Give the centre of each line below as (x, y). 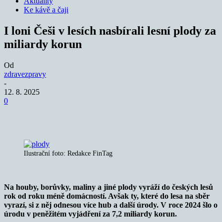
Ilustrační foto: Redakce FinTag (68, 153)
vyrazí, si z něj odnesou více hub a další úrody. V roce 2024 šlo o (111, 205)
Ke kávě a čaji (46, 10)
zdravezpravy (25, 74)
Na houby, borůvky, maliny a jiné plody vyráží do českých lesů (109, 187)
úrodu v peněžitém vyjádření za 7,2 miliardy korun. (90, 214)
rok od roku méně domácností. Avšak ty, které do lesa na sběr (107, 196)
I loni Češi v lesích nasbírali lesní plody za (110, 30)
